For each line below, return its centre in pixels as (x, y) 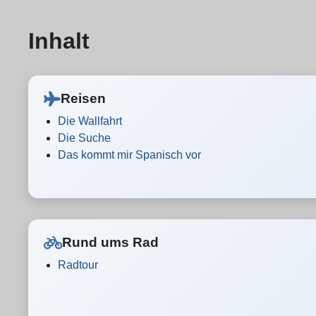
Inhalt (59, 41)
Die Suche (84, 138)
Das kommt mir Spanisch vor (129, 155)
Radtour (78, 265)
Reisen (83, 98)
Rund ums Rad (110, 242)
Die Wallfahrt (90, 121)
